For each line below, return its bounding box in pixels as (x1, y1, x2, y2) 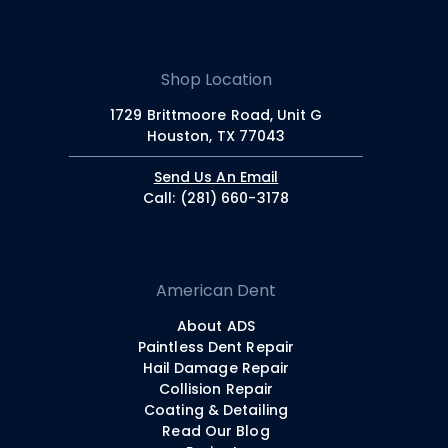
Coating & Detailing (144, 399, 288, 420)
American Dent (156, 278, 276, 302)
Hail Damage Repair (142, 357, 290, 378)
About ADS (177, 315, 255, 336)
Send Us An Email (153, 166, 279, 187)
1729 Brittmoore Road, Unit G (110, 104, 322, 125)
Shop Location (160, 67, 272, 91)
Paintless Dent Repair (137, 336, 295, 357)
